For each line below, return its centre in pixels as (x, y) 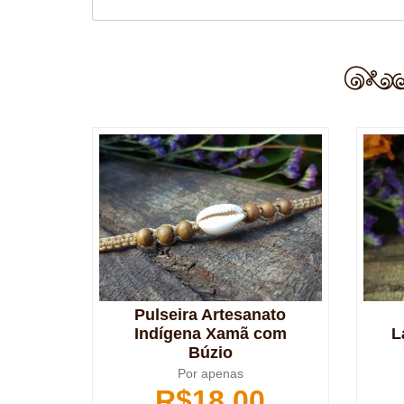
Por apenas (210, 374)
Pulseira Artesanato (211, 315)
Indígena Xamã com (210, 334)
